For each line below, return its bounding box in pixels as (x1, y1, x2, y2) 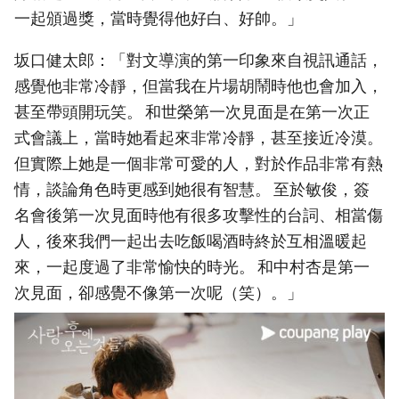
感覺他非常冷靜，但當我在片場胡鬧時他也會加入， (14, 76, 383, 95)
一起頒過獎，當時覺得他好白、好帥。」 (14, 9, 303, 28)
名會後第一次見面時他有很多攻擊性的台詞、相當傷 (14, 205, 383, 224)
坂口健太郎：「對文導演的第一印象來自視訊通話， (14, 50, 383, 69)
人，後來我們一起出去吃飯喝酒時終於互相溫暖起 (14, 231, 367, 250)
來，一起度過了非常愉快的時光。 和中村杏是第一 (14, 256, 370, 276)
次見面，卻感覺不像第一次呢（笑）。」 (14, 282, 303, 302)
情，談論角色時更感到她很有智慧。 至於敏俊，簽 (14, 179, 370, 199)
